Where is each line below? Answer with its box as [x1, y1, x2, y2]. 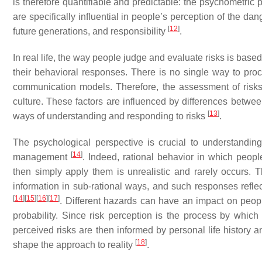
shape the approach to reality [13, 240, 135, 250]
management [13, 152, 71, 162]
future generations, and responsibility [13, 26, 168, 36]
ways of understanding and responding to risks [13, 111, 208, 121]
